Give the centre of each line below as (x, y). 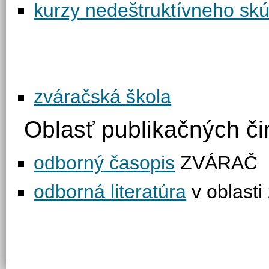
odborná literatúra (110, 192)
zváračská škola (103, 97)
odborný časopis (104, 163)
